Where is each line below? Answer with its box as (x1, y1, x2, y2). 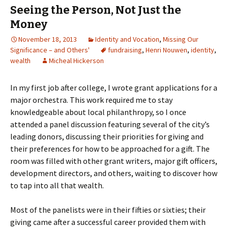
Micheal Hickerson (49, 56, 104, 66)
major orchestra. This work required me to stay (10, 95, 173, 105)
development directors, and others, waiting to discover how (10, 168, 217, 179)
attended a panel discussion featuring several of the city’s (10, 119, 210, 130)
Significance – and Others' (10, 45, 90, 55)
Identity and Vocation (95, 35, 159, 44)
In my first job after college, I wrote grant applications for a (10, 82, 217, 93)
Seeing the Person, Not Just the (10, 3, 181, 17)
